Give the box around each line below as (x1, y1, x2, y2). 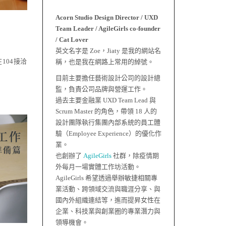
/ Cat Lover (55, 36, 88, 43)
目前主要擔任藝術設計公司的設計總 (55, 74, 160, 82)
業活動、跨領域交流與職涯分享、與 (55, 185, 160, 193)
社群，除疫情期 (111, 152, 159, 159)
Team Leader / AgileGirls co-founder (55, 25, 160, 32)
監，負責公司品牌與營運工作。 (55, 85, 147, 93)
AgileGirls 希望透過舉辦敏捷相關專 (55, 174, 157, 182)
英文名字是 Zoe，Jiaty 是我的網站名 (55, 47, 161, 54)
